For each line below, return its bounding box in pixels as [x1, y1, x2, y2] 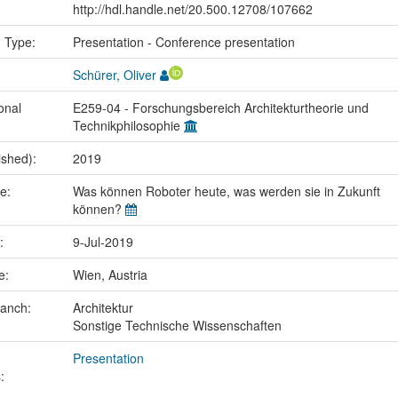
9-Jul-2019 [72, 233, 133, 251]
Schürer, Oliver [72, 66, 156, 84]
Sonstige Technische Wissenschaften [72, 316, 282, 335]
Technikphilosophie [72, 116, 184, 135]
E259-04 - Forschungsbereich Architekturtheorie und [72, 99, 369, 117]
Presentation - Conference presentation [72, 33, 295, 52]
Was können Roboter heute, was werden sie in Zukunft [72, 182, 380, 201]
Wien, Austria [72, 266, 147, 284]
